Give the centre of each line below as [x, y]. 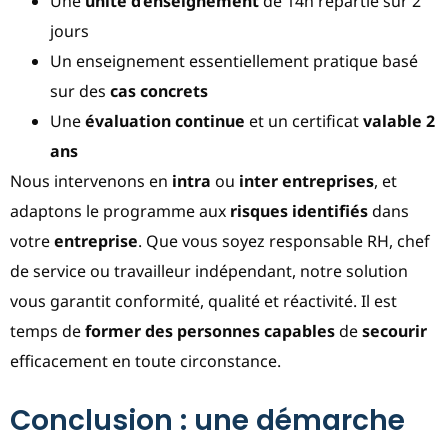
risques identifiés [299, 210]
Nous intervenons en [91, 180]
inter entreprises [306, 180]
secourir [394, 330]
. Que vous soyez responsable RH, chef [284, 240]
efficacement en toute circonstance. [145, 360]
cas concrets [159, 90]
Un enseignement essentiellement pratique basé [234, 60]
